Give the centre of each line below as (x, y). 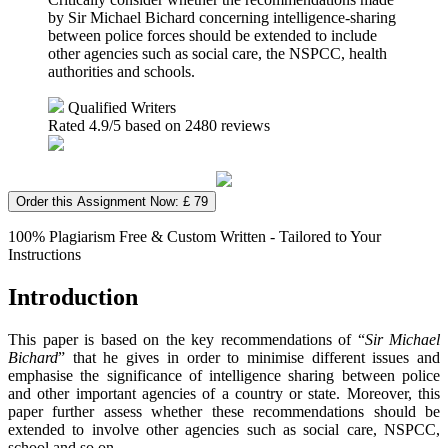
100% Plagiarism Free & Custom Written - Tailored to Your (194, 236)
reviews (243, 125)
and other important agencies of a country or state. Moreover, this (224, 393)
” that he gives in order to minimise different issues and (249, 357)
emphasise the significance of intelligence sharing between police (224, 375)
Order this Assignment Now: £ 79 (112, 201)
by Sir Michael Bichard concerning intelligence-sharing (222, 17)
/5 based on (147, 125)
